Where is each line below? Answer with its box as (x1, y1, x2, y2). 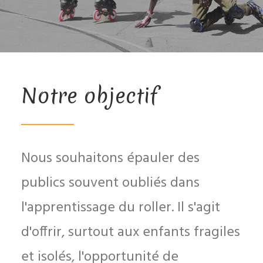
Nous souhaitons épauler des (21, 147, 200, 170)
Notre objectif (21, 82, 158, 110)
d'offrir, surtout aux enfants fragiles (21, 221, 240, 244)
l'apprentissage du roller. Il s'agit (21, 197, 220, 219)
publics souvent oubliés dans (21, 172, 200, 194)
